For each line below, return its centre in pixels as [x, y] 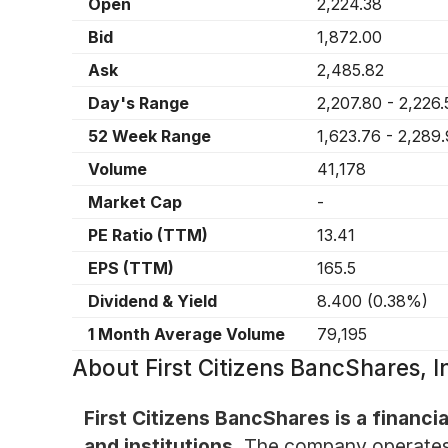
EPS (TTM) [131, 268]
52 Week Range [149, 136]
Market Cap [135, 202]
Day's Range [138, 103]
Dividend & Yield [152, 301]
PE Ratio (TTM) [148, 235]
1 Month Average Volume [186, 334]
